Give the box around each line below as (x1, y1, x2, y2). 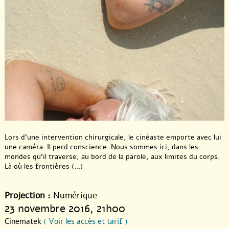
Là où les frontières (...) (5, 162, 83, 172)
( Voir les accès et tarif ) (43, 216, 128, 227)
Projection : (5, 190, 51, 202)
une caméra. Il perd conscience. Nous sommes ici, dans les (5, 142, 198, 152)
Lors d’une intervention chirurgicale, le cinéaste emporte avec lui (5, 132, 221, 143)
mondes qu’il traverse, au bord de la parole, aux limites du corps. (5, 152, 220, 162)
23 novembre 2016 (5, 201, 90, 216)
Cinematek (5, 216, 43, 227)
